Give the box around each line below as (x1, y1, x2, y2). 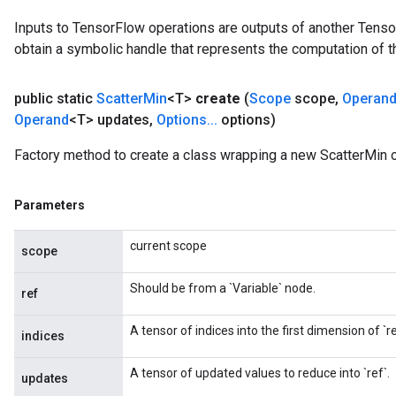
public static (14, 90, 96, 108)
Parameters (14, 198, 85, 213)
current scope (130, 239, 207, 254)
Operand (14, 111, 69, 129)
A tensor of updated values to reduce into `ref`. (130, 366, 390, 381)
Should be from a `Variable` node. (130, 281, 316, 296)
